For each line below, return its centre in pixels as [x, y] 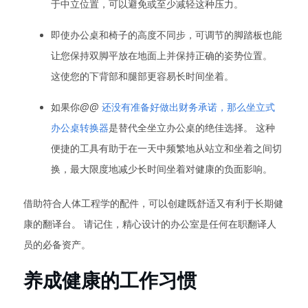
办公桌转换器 [80, 128]
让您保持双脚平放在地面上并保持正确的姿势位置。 [162, 56]
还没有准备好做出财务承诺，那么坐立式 [188, 107]
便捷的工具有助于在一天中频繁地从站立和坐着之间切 [166, 148]
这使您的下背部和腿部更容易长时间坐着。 [142, 76]
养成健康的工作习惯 [110, 280]
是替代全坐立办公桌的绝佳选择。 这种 [192, 128]
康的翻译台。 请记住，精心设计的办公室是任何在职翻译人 [150, 224]
